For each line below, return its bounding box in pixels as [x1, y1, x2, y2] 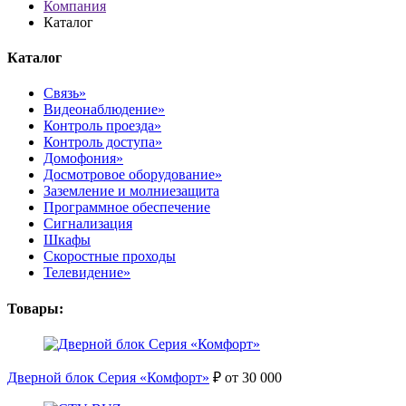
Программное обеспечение [43, 199, 210, 216]
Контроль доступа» [43, 134, 162, 150]
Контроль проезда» [43, 118, 161, 134]
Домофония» [43, 150, 123, 167]
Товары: [7, 300, 63, 316]
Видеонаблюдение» [43, 101, 165, 118]
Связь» [43, 85, 86, 101]
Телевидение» [43, 265, 130, 281]
